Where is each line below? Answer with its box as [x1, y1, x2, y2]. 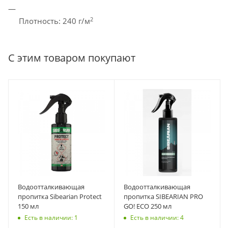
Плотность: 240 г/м [19, 16, 90, 26]
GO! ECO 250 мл [124, 202, 172, 211]
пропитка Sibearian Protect [18, 192, 102, 202]
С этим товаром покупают [8, 51, 135, 65]
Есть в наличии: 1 [24, 213, 78, 222]
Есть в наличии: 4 [130, 213, 184, 222]
